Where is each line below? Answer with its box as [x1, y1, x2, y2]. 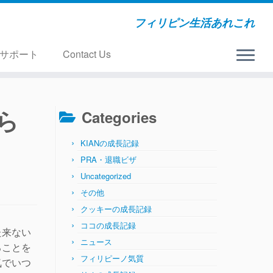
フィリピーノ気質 [80, 252, 144, 264]
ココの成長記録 [80, 219, 136, 231]
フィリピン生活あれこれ [133, 15, 255, 30]
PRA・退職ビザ [80, 154, 136, 165]
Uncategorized [80, 170, 131, 182]
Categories [82, 107, 157, 127]
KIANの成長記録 [80, 137, 139, 149]
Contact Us [62, 47, 111, 61]
